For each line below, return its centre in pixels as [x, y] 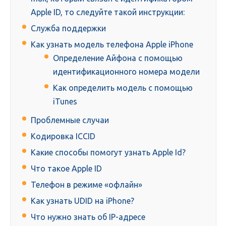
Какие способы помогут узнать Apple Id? [108, 153]
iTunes [65, 102]
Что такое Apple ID [66, 169]
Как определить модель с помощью [123, 88]
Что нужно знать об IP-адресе [88, 217]
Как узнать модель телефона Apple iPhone [112, 45]
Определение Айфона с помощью [118, 58]
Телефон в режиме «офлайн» [87, 185]
